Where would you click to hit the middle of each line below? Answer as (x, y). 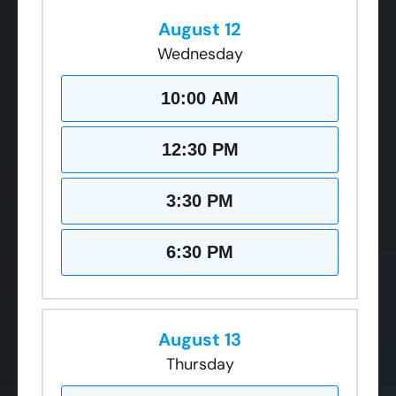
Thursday (200, 364)
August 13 (200, 339)
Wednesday (200, 53)
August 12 (200, 29)
